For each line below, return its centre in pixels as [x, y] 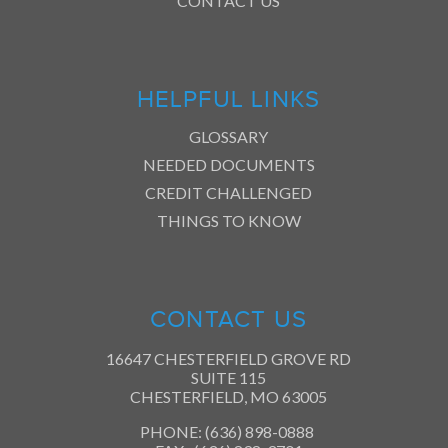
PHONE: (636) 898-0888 [228, 432]
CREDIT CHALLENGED [228, 193]
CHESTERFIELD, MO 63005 [228, 397]
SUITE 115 [228, 378]
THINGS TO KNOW [228, 221]
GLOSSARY [228, 137]
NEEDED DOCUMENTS [228, 165]
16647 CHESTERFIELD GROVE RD [228, 359]
